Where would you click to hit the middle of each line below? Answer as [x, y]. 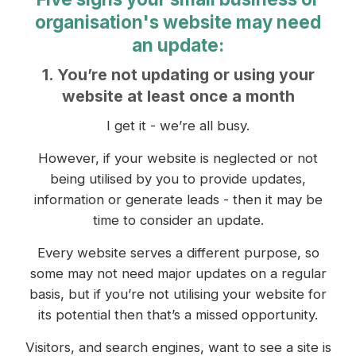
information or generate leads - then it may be [178, 200]
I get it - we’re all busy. [178, 126]
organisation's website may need [178, 22]
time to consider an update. [178, 221]
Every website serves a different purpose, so [178, 253]
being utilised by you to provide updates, [178, 179]
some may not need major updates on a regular [178, 274]
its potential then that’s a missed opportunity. [178, 315]
